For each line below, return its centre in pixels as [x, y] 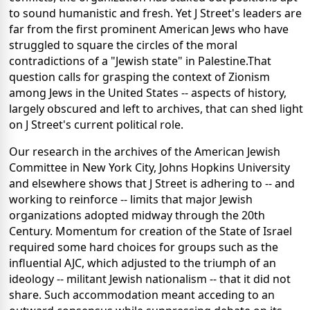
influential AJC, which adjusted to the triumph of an [143, 263]
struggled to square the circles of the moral [123, 45]
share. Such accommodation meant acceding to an [142, 295]
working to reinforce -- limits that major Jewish [131, 200]
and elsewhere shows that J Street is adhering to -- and [152, 184]
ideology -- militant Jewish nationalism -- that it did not [150, 279]
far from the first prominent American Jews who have [149, 29]
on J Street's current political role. [96, 125]
